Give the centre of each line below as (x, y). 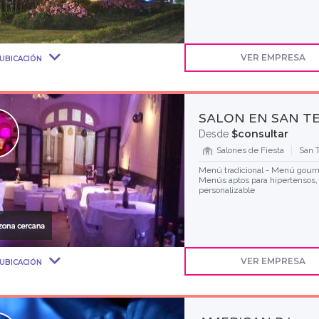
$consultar (260, 134)
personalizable (226, 190)
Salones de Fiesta (250, 150)
